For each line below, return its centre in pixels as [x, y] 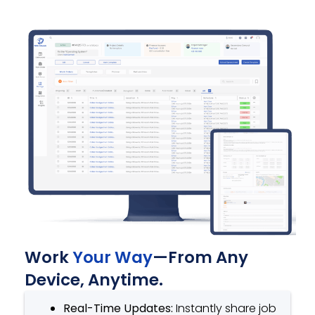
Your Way [112, 258]
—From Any [200, 258]
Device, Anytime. [94, 280]
